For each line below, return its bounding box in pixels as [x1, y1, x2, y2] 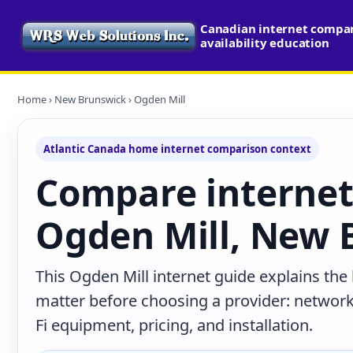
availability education [200, 35, 329, 50]
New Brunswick [54, 92, 126, 106]
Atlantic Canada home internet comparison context [43, 142, 311, 156]
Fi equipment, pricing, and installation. [35, 314, 313, 336]
